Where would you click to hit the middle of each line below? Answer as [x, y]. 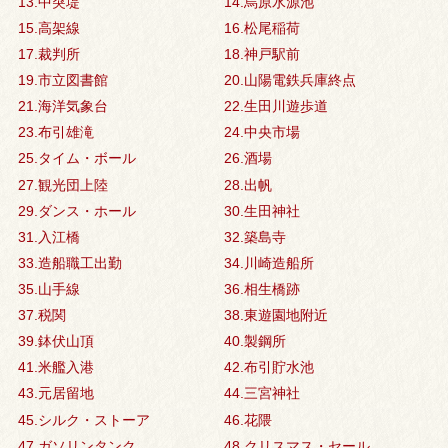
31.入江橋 [48, 236]
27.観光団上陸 [62, 184]
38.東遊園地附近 [275, 315]
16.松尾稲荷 [261, 27]
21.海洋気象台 [62, 106]
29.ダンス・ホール [76, 210]
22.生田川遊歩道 [275, 106]
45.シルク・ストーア [83, 419]
